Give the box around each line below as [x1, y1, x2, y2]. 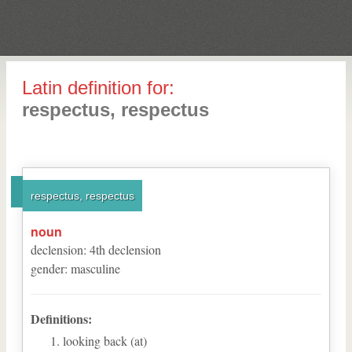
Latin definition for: [22, 77, 174, 98]
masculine [71, 260, 120, 277]
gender [31, 260, 64, 277]
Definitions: [31, 310, 92, 328]
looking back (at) [63, 332, 147, 349]
